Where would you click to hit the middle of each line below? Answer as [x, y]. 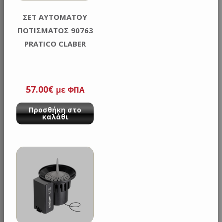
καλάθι [55, 116]
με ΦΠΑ [70, 89]
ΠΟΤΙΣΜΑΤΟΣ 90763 [55, 30]
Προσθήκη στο [55, 110]
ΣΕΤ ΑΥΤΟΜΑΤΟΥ [55, 17]
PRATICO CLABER [55, 44]
